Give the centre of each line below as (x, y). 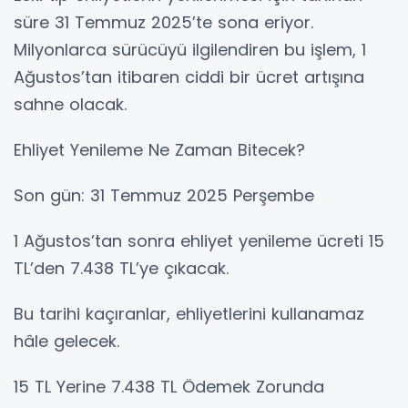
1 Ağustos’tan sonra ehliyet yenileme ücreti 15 (199, 241)
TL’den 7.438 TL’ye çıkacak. (121, 269)
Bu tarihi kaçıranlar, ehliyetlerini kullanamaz (189, 314)
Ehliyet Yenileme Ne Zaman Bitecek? (159, 150)
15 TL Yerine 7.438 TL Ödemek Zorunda (169, 387)
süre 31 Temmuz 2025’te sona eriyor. (163, 23)
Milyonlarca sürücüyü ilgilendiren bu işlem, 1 (190, 50)
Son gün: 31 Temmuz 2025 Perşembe (164, 196)
